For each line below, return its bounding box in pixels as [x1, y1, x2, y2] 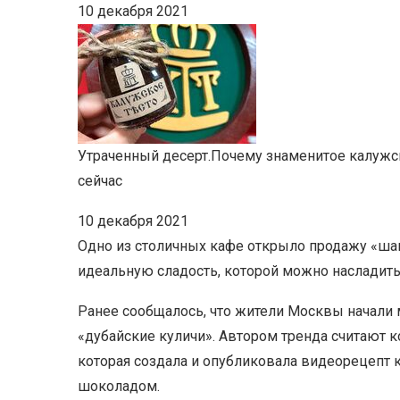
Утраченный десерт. [78, 147, 211, 164]
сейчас [78, 172, 122, 189]
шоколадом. [78, 378, 160, 395]
